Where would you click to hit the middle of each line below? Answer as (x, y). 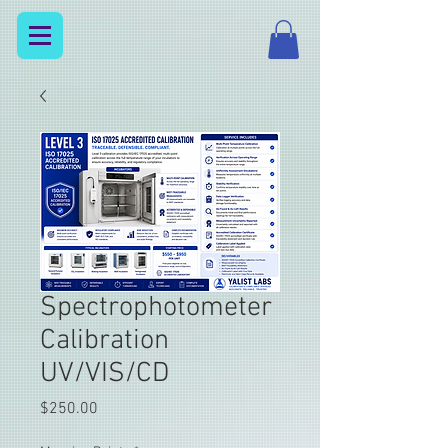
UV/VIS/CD (104, 374)
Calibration (104, 341)
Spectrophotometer (156, 308)
